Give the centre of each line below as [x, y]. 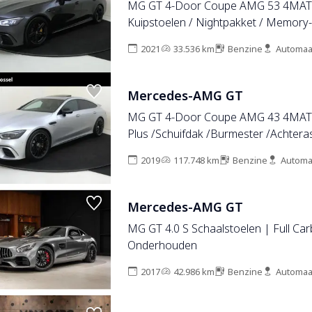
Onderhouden [162, 245]
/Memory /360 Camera [184, 150]
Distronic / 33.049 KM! [182, 39]
